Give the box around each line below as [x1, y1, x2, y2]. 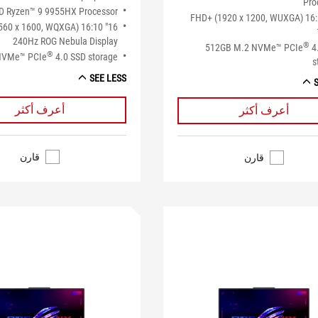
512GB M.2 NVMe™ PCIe [205, 42, 304, 54]
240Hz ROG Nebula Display [12, 35, 118, 48]
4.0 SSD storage [53, 51, 118, 63]
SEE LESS [89, 72, 126, 84]
